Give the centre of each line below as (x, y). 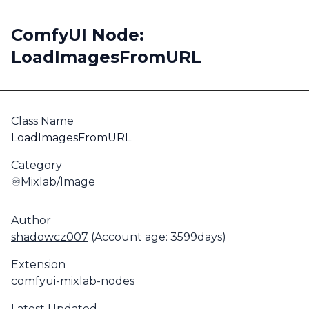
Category (37, 165)
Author (31, 220)
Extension (38, 265)
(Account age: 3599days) (157, 237)
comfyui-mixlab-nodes (73, 281)
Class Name (42, 121)
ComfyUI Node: (78, 35)
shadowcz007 (50, 237)
